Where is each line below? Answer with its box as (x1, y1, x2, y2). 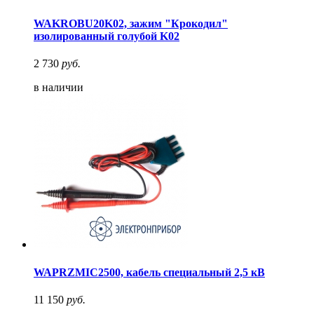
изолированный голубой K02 (34, 30, 179, 43)
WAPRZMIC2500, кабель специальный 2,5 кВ (34, 266, 265, 278)
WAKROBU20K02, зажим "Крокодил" (34, 18, 228, 30)
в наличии (34, 81, 83, 94)
